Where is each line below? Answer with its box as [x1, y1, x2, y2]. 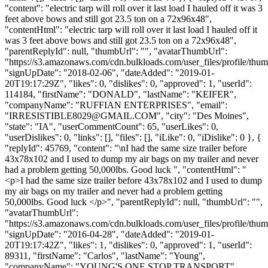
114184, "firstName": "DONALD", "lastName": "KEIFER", [5, 89, 236, 99]
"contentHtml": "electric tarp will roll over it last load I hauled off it [5, 24, 257, 35]
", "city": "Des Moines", [157, 110, 249, 121]
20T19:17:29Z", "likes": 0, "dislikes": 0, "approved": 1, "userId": [5, 78, 252, 89]
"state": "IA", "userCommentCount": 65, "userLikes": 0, [5, 121, 218, 132]
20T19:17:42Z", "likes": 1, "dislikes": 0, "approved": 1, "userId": [5, 239, 252, 250]
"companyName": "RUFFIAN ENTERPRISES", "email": [5, 99, 227, 110]
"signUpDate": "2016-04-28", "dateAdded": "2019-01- [5, 229, 214, 239]
